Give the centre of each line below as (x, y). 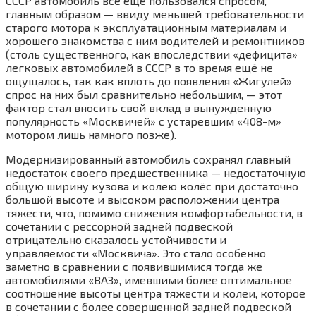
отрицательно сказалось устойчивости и (116, 239)
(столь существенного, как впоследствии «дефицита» (152, 54)
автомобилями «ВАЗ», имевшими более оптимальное (149, 279)
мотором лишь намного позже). (91, 134)
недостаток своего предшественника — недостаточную (156, 172)
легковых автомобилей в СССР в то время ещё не (139, 67)
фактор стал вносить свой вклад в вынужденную (139, 107)
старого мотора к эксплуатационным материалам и (146, 27)
